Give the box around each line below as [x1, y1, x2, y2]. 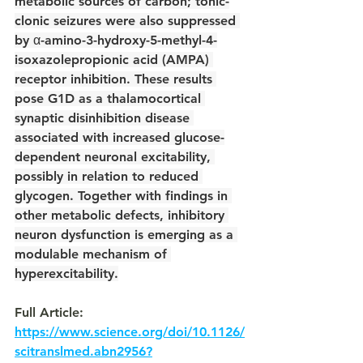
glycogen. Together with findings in [15, 188, 232, 203]
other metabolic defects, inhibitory [15, 207, 228, 223]
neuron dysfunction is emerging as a [15, 227, 237, 242]
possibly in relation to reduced [15, 169, 203, 184]
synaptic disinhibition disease [15, 110, 194, 126]
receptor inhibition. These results [15, 71, 216, 87]
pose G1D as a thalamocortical [15, 91, 205, 106]
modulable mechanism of [15, 246, 171, 262]
